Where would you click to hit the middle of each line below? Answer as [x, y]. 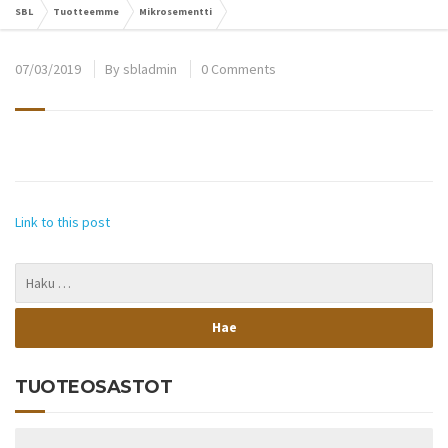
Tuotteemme [86, 11]
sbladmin [150, 69]
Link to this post [62, 221]
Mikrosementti [175, 11]
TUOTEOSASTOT [93, 386]
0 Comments [238, 69]
